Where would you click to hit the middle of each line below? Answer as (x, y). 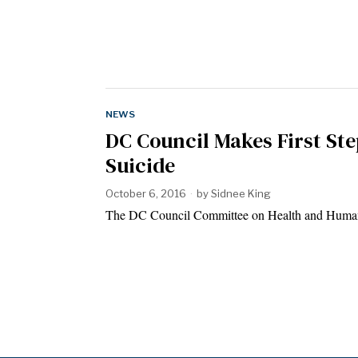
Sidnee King (241, 193)
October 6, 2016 (146, 193)
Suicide (140, 165)
